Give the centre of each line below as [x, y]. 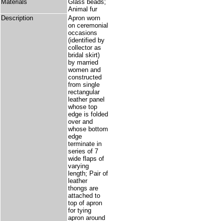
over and [80, 122]
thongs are [83, 188]
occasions [83, 33]
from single [84, 85]
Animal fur [83, 9]
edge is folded [88, 114]
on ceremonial [88, 26]
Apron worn [84, 18]
